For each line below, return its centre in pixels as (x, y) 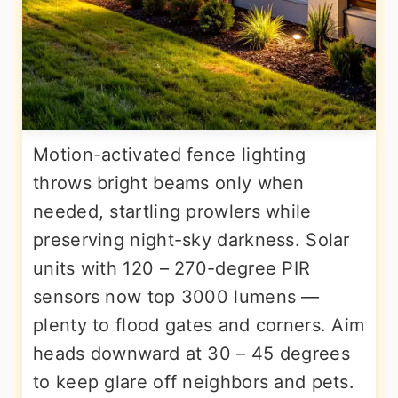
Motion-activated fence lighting (170, 155)
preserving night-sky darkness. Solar (191, 240)
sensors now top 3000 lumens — (176, 297)
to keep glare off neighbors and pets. (194, 382)
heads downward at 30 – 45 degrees (191, 354)
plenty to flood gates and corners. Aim (199, 326)
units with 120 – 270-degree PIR (172, 269)
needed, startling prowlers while (172, 212)
